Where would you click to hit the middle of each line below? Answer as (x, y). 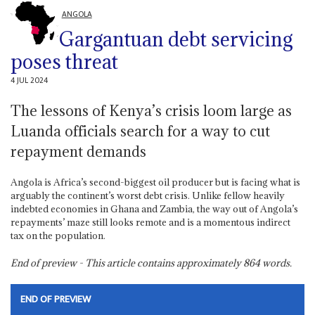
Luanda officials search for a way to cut (140, 131)
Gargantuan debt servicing (175, 39)
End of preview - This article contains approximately (127, 263)
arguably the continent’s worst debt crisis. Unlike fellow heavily (147, 195)
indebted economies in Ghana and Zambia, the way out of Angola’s (154, 208)
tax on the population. (58, 235)
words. (276, 263)
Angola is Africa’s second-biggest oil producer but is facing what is (155, 182)
